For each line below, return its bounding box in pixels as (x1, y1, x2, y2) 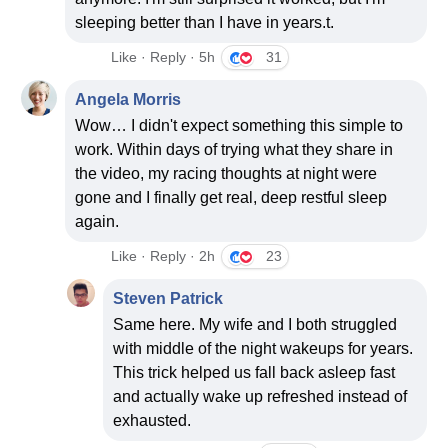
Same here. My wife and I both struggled (113, 316, 398, 334)
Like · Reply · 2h (111, 248, 216, 265)
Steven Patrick (113, 290, 224, 308)
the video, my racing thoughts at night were (75, 165, 378, 183)
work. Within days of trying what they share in (75, 141, 394, 159)
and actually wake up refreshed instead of (113, 388, 408, 406)
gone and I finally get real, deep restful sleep (75, 189, 388, 207)
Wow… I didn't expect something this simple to (75, 117, 404, 135)
